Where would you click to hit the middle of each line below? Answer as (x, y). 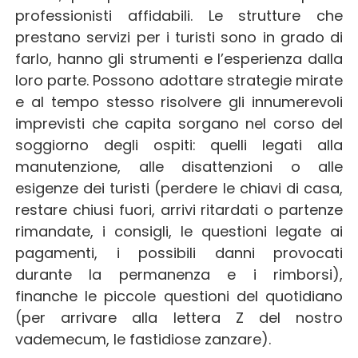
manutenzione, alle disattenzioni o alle (179, 167)
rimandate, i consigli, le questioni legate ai (179, 232)
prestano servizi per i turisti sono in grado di (179, 38)
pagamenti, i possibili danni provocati (179, 253)
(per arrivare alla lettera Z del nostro (179, 318)
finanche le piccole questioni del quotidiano (179, 296)
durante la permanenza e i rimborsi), (179, 275)
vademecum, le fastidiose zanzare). (143, 340)
